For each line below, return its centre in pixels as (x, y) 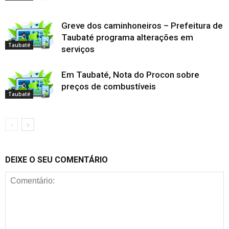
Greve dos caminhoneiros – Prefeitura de (142, 26)
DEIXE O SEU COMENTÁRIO (56, 160)
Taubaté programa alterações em (127, 38)
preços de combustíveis (109, 87)
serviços (78, 49)
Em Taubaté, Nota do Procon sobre (130, 75)
